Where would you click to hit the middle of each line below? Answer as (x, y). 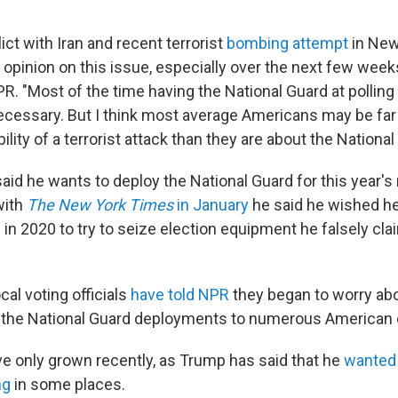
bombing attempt (287, 43)
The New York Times (102, 204)
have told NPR (180, 294)
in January (213, 204)
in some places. (68, 384)
